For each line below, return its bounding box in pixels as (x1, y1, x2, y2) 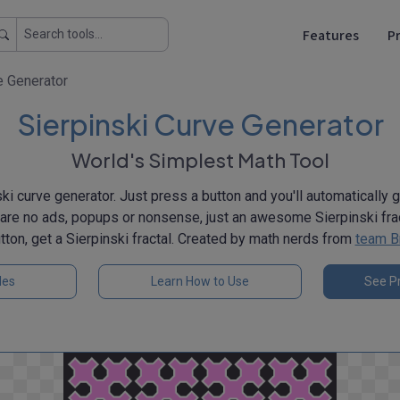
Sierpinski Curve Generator (16, 106, 384, 142)
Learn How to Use (151, 274, 249, 288)
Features (303, 25, 359, 46)
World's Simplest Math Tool (71, 147, 329, 172)
